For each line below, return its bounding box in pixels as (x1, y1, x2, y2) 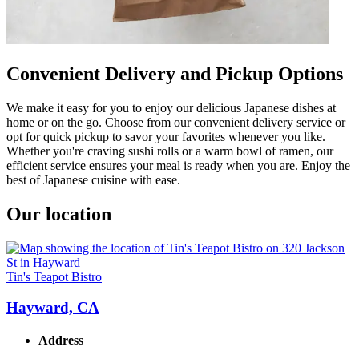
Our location (6, 203, 111, 224)
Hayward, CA (6, 299, 99, 317)
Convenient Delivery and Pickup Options (6, 63, 343, 84)
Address (38, 333, 83, 348)
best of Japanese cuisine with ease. (6, 172, 180, 187)
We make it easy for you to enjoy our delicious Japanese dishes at (6, 100, 336, 115)
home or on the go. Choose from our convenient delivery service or (6, 115, 345, 129)
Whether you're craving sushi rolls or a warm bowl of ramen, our (6, 143, 333, 158)
